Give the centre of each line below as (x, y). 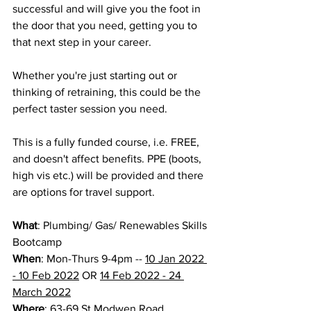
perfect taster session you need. (90, 109)
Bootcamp (37, 242)
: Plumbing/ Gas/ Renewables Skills (124, 225)
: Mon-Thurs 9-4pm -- (93, 259)
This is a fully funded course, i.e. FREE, (107, 142)
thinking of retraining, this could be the (108, 92)
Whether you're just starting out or (96, 75)
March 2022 (42, 292)
